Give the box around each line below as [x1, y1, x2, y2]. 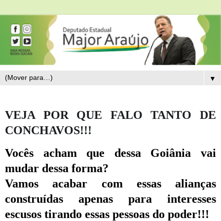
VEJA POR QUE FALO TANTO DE [5, 108, 216, 121]
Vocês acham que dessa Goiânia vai [5, 147, 216, 160]
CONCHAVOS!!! [5, 123, 92, 137]
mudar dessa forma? [5, 162, 109, 175]
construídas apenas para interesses [5, 192, 216, 206]
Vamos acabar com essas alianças [5, 177, 216, 190]
